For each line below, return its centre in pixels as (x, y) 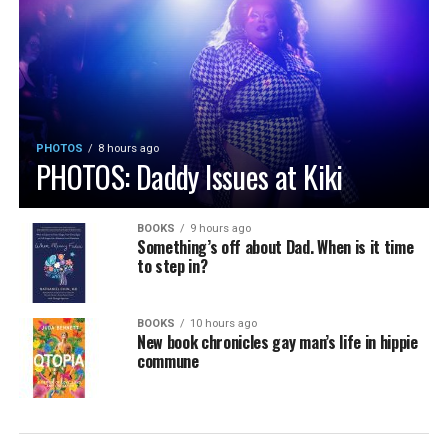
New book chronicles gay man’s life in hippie (277, 341)
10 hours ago (223, 323)
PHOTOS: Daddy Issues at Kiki (189, 176)
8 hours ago (128, 148)
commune (167, 360)
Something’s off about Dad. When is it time (275, 246)
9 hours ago (220, 228)
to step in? (172, 265)
